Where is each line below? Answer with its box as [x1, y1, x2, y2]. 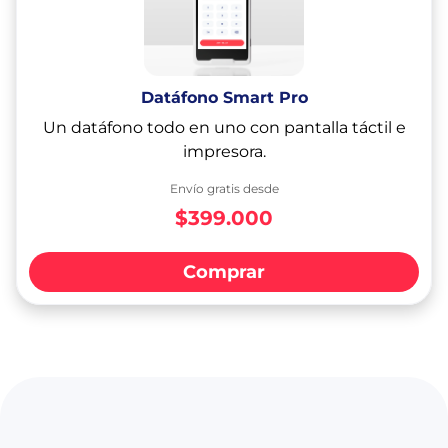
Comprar [183, 260, 265, 283]
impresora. [182, 142, 266, 161]
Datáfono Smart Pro [140, 88, 308, 107]
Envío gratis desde [169, 181, 279, 196]
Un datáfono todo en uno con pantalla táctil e [42, 118, 406, 137]
